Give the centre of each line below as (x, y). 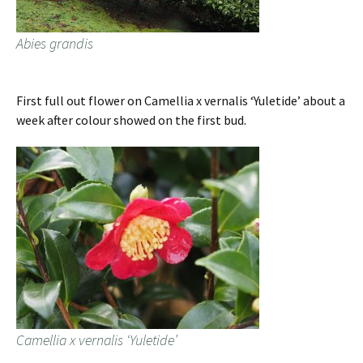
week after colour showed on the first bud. (131, 120)
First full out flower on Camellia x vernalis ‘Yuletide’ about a (181, 101)
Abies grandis (55, 44)
